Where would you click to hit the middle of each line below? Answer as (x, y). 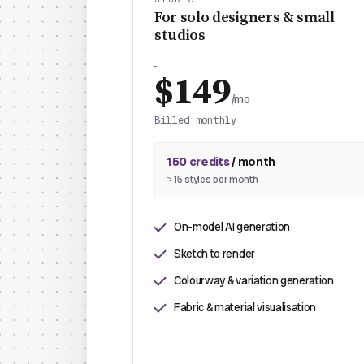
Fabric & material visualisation (245, 307)
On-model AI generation (232, 227)
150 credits (198, 162)
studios (180, 35)
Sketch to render (214, 253)
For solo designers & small (245, 17)
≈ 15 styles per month (212, 180)
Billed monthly (196, 120)
